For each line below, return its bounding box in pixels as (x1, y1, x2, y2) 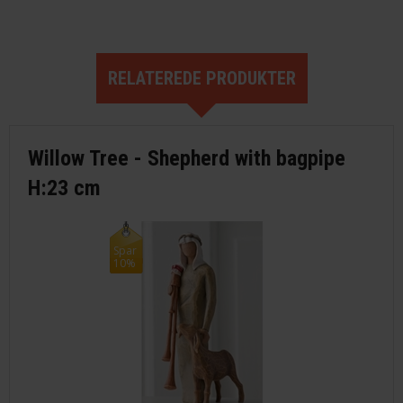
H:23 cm (28, 175, 101, 201)
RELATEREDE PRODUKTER (107, 67, 296, 89)
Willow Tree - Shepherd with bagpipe (28, 145, 345, 171)
